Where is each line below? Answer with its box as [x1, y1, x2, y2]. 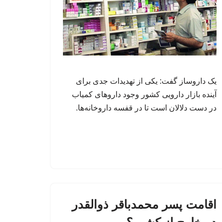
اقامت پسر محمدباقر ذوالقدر [72, 197, 217, 211]
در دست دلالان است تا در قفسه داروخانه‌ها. [76, 103, 217, 112]
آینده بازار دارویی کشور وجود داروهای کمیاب [72, 90, 217, 99]
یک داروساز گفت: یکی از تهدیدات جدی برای [76, 76, 217, 85]
